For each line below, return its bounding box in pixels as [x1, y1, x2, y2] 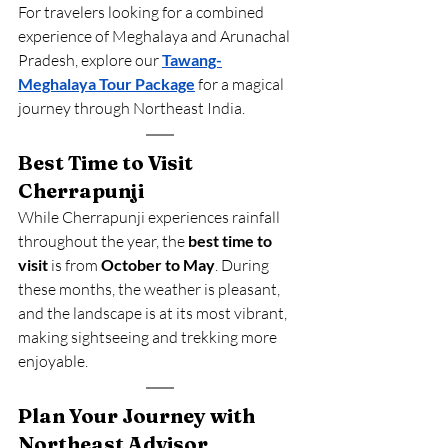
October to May [101, 255, 215, 275]
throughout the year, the [18, 231, 188, 252]
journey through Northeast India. [18, 98, 245, 119]
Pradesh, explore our [18, 50, 162, 71]
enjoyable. [18, 351, 88, 372]
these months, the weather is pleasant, [18, 279, 283, 300]
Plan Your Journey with [18, 403, 259, 429]
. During [215, 255, 272, 276]
